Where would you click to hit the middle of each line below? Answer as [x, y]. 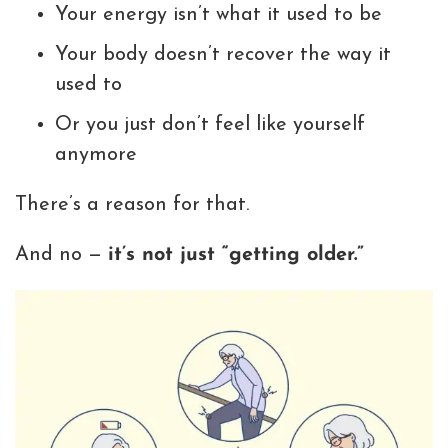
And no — [61, 255]
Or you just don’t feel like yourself [210, 125]
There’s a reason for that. [132, 205]
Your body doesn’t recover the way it [223, 55]
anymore [96, 155]
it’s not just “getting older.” [236, 255]
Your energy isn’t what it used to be [218, 15]
